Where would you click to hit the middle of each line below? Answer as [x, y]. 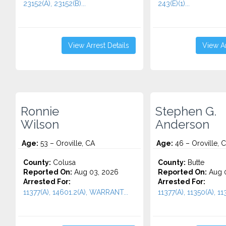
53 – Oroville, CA [67, 143]
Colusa [63, 162]
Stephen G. [186, 111]
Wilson [40, 125]
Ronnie [40, 111]
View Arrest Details [98, 45]
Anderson [182, 125]
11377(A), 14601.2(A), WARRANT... [76, 192]
